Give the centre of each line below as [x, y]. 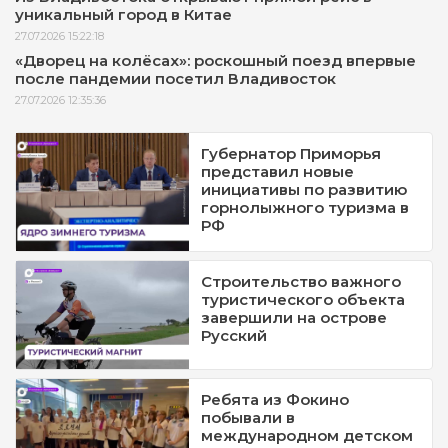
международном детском [307, 435]
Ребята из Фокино [275, 399]
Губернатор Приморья [291, 154]
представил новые [278, 172]
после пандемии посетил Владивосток [175, 79]
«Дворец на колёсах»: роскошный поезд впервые [215, 61]
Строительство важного [301, 282]
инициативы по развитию [304, 190]
